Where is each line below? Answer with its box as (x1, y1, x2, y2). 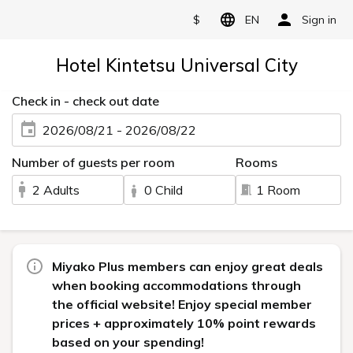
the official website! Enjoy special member (52, 296, 312, 312)
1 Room (256, 182, 301, 198)
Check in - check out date (12, 93, 159, 109)
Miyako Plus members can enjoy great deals (52, 258, 323, 274)
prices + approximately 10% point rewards (52, 315, 316, 331)
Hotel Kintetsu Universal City (55, 54, 298, 76)
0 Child (144, 182, 184, 198)
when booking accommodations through (52, 277, 301, 293)
